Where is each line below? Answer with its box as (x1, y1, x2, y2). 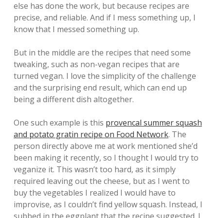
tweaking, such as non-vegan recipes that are (14, 59, 180, 70)
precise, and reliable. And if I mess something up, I (14, 12, 196, 23)
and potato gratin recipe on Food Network (14, 129, 168, 140)
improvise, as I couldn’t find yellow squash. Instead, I (14, 199, 202, 210)
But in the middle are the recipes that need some (14, 47, 191, 58)
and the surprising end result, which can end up (14, 82, 187, 93)
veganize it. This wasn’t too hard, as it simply (14, 164, 176, 175)
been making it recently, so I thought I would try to (14, 152, 199, 163)
